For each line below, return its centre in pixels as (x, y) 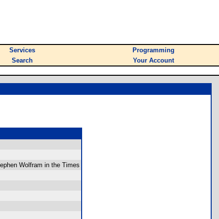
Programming (153, 50)
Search (22, 60)
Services (22, 50)
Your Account (153, 60)
